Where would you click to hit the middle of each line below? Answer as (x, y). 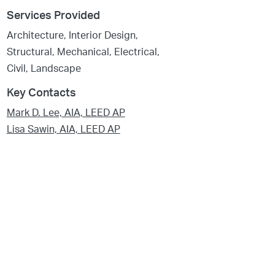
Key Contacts (41, 93)
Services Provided (53, 16)
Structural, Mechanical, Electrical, (83, 52)
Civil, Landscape (44, 68)
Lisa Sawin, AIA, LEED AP (63, 129)
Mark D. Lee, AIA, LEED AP (66, 113)
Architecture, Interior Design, (72, 35)
